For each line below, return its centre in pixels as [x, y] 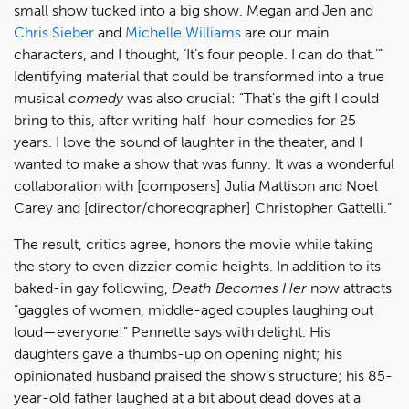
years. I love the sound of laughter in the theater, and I [188, 142]
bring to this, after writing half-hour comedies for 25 [185, 120]
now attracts [349, 288]
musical [41, 98]
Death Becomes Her [239, 288]
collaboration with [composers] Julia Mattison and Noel [196, 185]
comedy [96, 98]
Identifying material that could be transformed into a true [199, 76]
